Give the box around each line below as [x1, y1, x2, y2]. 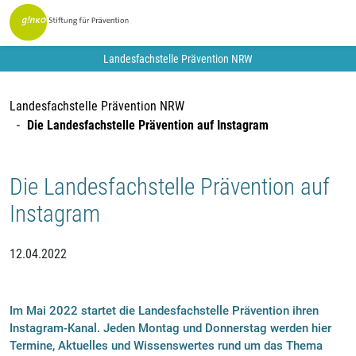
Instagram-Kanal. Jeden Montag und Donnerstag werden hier [10, 321, 331, 336]
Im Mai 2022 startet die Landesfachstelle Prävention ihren [10, 304, 319, 319]
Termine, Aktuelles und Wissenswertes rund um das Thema [10, 339, 323, 354]
